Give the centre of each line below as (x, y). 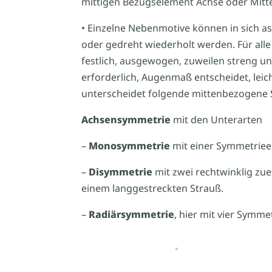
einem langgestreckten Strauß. (153, 188)
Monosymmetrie (130, 145)
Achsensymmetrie (126, 119)
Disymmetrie (121, 172)
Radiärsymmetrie (132, 214)
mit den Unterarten (217, 119)
